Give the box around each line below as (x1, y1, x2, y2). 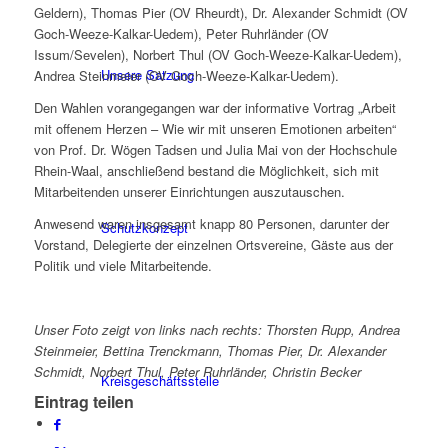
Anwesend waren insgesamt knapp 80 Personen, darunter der (33, 214, 389, 234)
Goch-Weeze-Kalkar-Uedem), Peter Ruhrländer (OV (33, 24, 329, 44)
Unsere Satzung (100, 65, 194, 84)
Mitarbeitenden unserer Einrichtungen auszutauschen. (33, 182, 345, 202)
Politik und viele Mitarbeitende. (33, 256, 212, 276)
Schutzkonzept (100, 218, 188, 237)
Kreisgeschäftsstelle (100, 371, 219, 390)
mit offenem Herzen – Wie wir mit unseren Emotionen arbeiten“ (33, 119, 396, 139)
